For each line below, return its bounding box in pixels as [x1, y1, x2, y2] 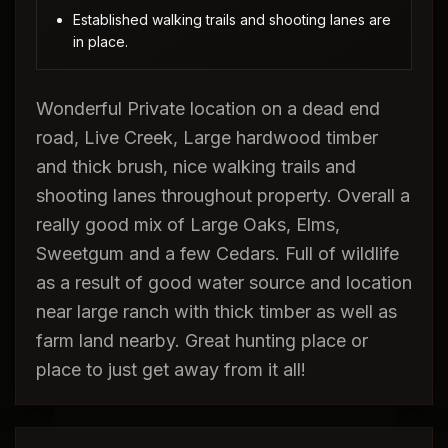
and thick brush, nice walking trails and [36, 156, 356, 177]
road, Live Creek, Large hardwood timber [36, 127, 378, 148]
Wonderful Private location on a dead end [36, 98, 380, 119]
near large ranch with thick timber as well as [36, 301, 397, 322]
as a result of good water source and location [36, 272, 412, 293]
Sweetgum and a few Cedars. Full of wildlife [36, 243, 399, 264]
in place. [73, 33, 128, 50]
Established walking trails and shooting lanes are [73, 11, 391, 28]
